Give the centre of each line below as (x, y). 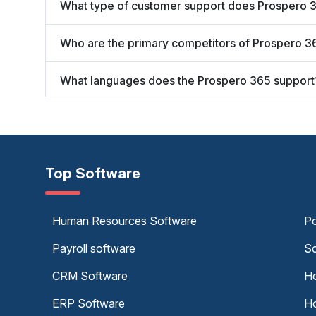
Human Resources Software (124, 221)
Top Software (93, 174)
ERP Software (89, 303)
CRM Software (90, 276)
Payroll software (94, 248)
